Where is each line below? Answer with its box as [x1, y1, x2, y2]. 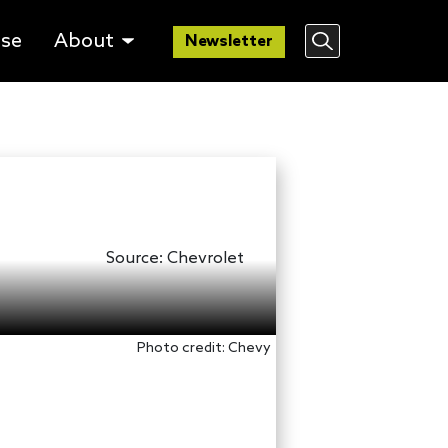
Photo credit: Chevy [137, 340, 271, 358]
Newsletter [185, 31, 274, 51]
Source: [106, 249, 163, 269]
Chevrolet [167, 249, 244, 269]
